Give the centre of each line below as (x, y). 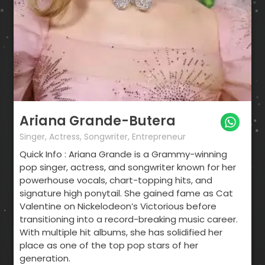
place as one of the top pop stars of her (109, 245)
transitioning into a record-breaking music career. (129, 219)
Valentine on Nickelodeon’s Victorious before (118, 206)
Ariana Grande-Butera (98, 121)
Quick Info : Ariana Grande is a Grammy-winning (123, 154)
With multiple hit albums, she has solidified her (121, 232)
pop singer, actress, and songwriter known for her (128, 167)
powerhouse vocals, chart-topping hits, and (116, 180)
